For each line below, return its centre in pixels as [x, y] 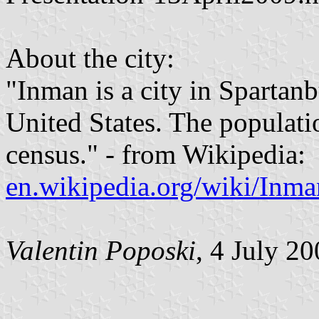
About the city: [90, 58]
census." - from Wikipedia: [156, 154]
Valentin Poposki [101, 250]
